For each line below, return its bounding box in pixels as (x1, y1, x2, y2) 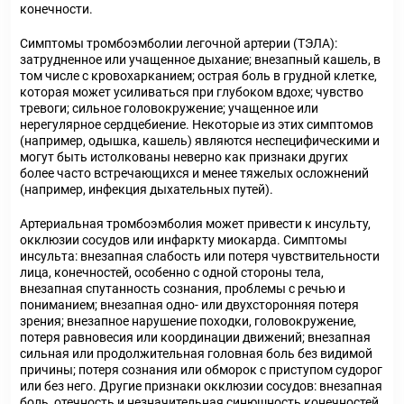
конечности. (20, 2, 93, 16)
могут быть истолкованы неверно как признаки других (20, 150, 348, 164)
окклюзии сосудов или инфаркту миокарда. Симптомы (20, 233, 347, 247)
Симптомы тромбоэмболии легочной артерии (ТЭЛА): (20, 36, 337, 50)
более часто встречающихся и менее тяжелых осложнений (20, 166, 369, 180)
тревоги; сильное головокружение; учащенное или (20, 101, 318, 115)
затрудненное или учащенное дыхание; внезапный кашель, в (20, 52, 381, 67)
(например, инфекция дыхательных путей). (20, 182, 273, 197)
